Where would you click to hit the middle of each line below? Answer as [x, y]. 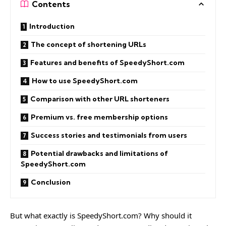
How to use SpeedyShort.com [85, 80]
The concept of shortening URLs [89, 44]
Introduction [52, 26]
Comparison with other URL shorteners [100, 99]
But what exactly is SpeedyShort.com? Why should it [101, 215]
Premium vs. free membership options [99, 117]
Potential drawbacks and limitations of [99, 153]
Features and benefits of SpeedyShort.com [107, 62]
